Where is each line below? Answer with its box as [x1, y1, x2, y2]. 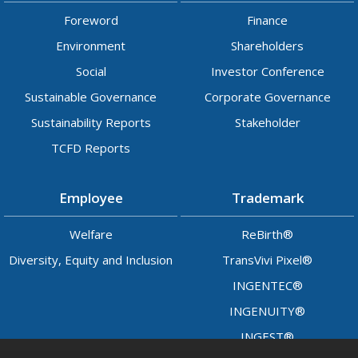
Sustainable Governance [25, 89, 157, 105]
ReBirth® [241, 226, 293, 242]
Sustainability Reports [30, 114, 151, 130]
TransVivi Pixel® [222, 252, 312, 268]
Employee [58, 189, 123, 207]
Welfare [69, 226, 113, 242]
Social [75, 63, 106, 79]
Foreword [63, 12, 118, 28]
